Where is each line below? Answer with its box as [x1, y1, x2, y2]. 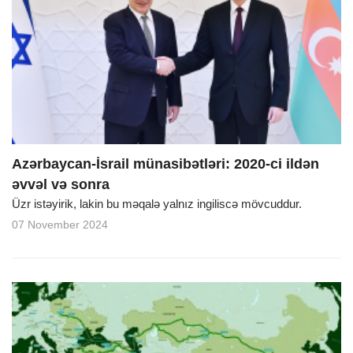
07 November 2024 [12, 218, 108, 232]
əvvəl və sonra [12, 176, 110, 193]
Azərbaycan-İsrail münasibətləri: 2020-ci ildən [12, 156, 319, 173]
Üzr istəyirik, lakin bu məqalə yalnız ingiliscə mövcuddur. [12, 197, 302, 211]
